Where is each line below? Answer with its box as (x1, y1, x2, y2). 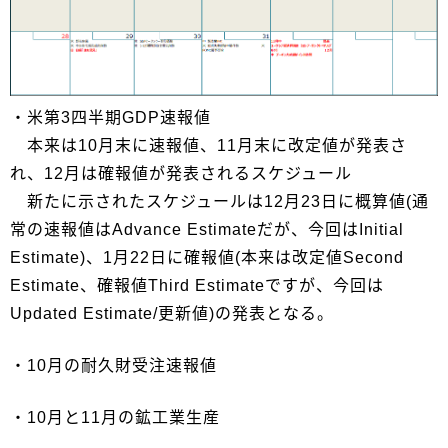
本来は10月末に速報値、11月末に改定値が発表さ (10, 137, 407, 155)
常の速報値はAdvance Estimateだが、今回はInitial (10, 221, 404, 239)
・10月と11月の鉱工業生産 (10, 409, 220, 427)
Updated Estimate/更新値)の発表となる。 (10, 305, 334, 323)
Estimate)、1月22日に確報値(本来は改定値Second (10, 249, 404, 267)
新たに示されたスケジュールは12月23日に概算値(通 (10, 193, 429, 211)
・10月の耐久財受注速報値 (10, 357, 217, 375)
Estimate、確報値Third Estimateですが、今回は (10, 277, 384, 295)
